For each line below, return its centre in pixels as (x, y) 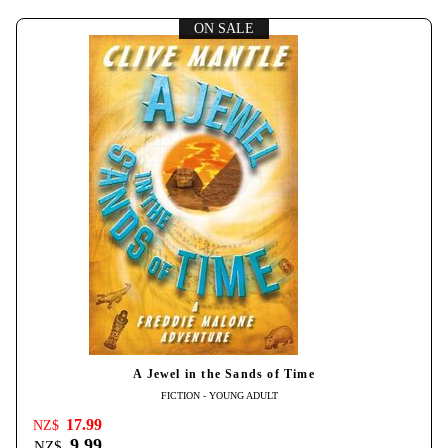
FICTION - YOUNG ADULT (219, 395)
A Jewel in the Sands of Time (224, 374)
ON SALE (224, 29)
